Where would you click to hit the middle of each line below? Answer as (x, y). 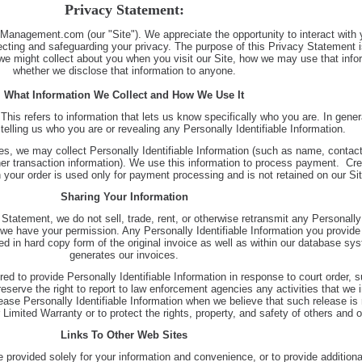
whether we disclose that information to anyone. (124, 71)
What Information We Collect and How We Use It (124, 95)
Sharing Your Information (124, 197)
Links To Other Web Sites (124, 335)
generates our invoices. (124, 255)
